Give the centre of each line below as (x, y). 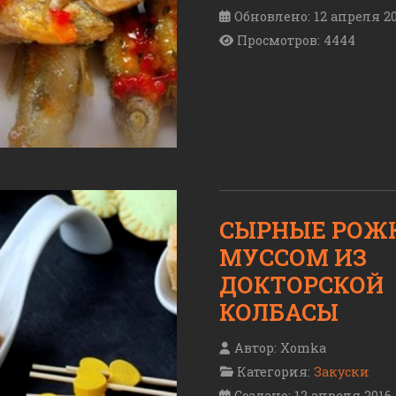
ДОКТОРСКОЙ (301, 284)
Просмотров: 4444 (296, 40)
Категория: (274, 371)
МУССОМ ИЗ (293, 257)
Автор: (255, 347)
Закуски (342, 371)
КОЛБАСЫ (279, 312)
